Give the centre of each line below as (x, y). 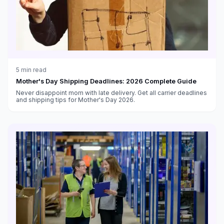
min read (33, 69)
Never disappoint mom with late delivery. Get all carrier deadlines (111, 92)
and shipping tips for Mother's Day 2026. (75, 99)
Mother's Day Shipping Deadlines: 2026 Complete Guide (106, 81)
